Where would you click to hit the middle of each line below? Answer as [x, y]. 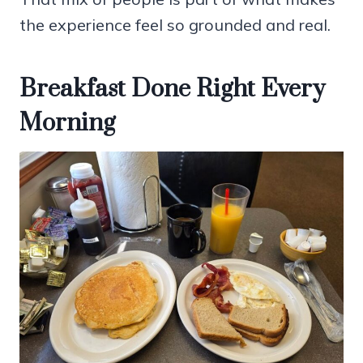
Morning [67, 124]
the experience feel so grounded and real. [175, 25]
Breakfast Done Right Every [172, 90]
